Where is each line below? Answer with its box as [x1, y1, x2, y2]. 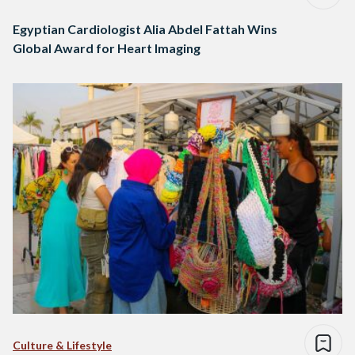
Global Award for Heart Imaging [13, 40, 200, 56]
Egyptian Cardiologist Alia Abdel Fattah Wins [13, 21, 277, 37]
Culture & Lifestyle [13, 338, 112, 353]
